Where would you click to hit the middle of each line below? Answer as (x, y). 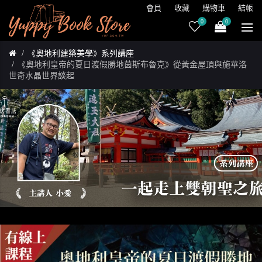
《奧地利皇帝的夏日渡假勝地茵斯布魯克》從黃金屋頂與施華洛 (132, 65)
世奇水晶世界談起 (42, 76)
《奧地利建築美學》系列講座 (81, 54)
